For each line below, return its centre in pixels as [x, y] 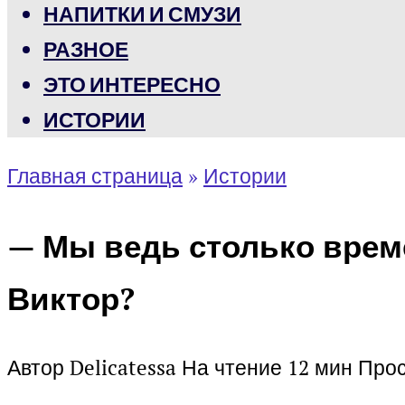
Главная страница [95, 176]
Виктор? [71, 298]
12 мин [317, 368]
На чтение [232, 368]
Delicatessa [123, 368]
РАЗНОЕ [86, 49]
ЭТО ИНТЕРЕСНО [132, 85]
